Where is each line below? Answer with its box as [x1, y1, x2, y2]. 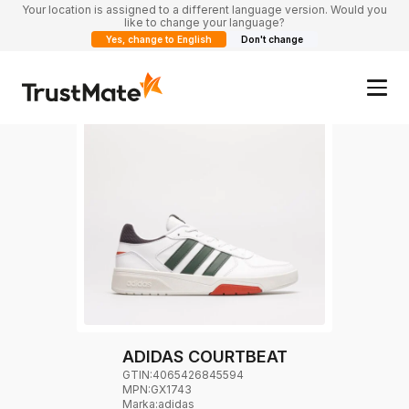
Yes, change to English [106, 34, 212, 45]
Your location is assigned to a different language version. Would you [22, 3, 387, 16]
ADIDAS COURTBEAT [121, 346, 288, 366]
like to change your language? [124, 16, 285, 29]
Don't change [241, 34, 303, 45]
